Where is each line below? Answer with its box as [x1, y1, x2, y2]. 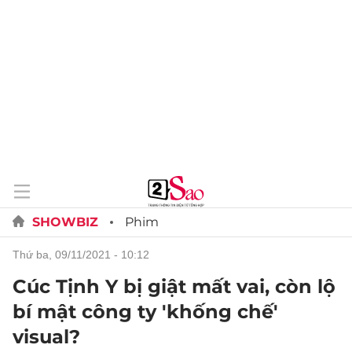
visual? [13, 325, 80, 348]
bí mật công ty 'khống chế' [13, 300, 278, 323]
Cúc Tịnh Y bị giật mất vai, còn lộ [13, 275, 335, 298]
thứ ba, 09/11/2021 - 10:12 [20, 248, 149, 261]
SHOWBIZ [32, 214, 98, 229]
